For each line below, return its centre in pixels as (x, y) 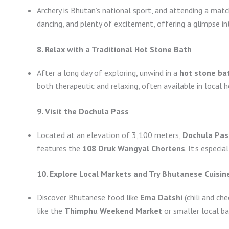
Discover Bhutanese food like (88, 198)
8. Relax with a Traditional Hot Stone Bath (114, 49)
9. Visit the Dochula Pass (83, 112)
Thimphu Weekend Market (113, 211)
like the (51, 211)
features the (60, 148)
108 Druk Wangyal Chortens (134, 148)
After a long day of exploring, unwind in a (108, 73)
